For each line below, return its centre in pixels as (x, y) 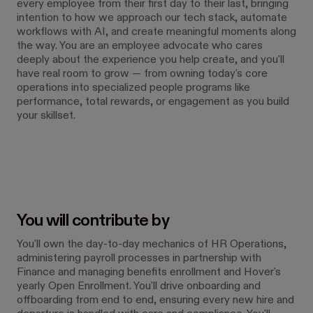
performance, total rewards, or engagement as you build (153, 102)
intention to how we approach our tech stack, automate (152, 18)
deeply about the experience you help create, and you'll (151, 60)
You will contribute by (93, 221)
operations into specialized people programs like (133, 88)
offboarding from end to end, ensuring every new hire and (155, 300)
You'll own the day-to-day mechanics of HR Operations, (152, 245)
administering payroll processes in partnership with (139, 259)
